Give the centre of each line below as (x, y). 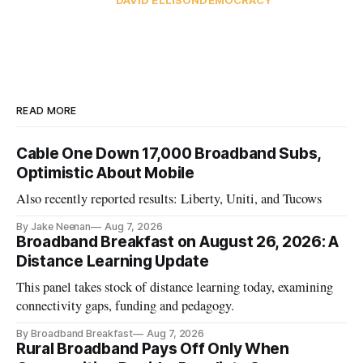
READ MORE (47, 110)
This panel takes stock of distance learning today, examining (175, 286)
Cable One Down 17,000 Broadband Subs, (169, 153)
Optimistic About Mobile (105, 173)
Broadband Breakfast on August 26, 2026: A (178, 241)
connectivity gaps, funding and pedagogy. (126, 305)
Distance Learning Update (113, 261)
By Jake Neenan (54, 226)
